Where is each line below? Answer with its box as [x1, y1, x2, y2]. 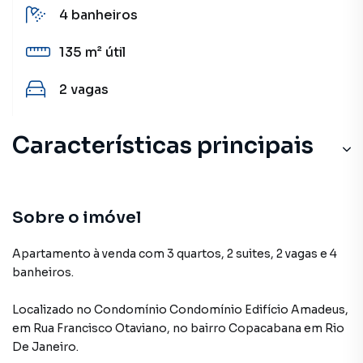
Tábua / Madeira [59, 242, 163, 259]
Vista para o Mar [59, 280, 165, 297]
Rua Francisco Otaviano [33, 321, 167, 335]
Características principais [12, 131, 314, 160]
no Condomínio [76, 302, 169, 317]
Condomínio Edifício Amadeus [169, 302, 345, 317]
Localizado [12, 302, 74, 317]
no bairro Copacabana [173, 321, 301, 335]
